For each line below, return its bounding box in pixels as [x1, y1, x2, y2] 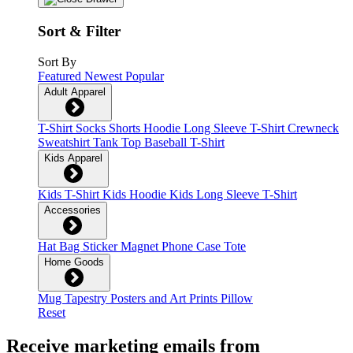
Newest [84, 69, 125, 83]
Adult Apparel [44, 85, 106, 98]
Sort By [38, 54, 76, 69]
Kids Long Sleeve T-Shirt [169, 187, 297, 201]
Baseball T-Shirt [144, 135, 225, 149]
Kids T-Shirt [38, 187, 102, 201]
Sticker [83, 239, 121, 253]
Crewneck [288, 121, 339, 135]
